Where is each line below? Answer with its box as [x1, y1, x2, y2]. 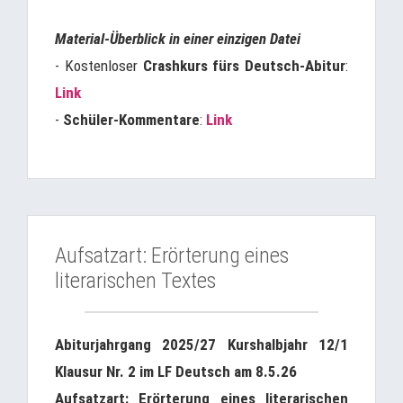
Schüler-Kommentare [63, 111, 200, 129]
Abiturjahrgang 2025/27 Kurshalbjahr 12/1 [55, 336, 348, 354]
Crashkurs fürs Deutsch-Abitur [142, 57, 345, 75]
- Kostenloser [55, 57, 143, 75]
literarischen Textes [55, 268, 216, 293]
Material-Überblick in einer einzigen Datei [55, 30, 300, 48]
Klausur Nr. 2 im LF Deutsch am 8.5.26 [55, 363, 297, 381]
